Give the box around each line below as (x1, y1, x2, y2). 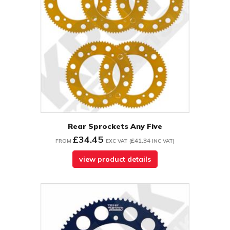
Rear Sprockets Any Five (68, 122, 162, 131)
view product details (79, 155, 151, 164)
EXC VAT (106, 138, 128, 145)
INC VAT (152, 138, 173, 145)
